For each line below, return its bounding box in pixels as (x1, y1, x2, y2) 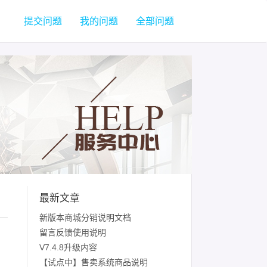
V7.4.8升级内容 (39, 243, 97, 252)
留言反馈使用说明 (39, 228, 106, 237)
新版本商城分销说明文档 (39, 213, 131, 222)
